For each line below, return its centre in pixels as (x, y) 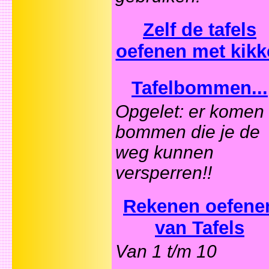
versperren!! (164, 173)
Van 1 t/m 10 (166, 252)
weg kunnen (165, 153)
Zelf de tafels (200, 30)
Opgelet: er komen (190, 112)
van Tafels (200, 228)
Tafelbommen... (200, 88)
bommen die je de (188, 132)
